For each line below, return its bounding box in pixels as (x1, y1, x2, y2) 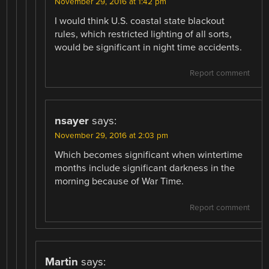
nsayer (55, 114, 89, 128)
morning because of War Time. (55, 175, 184, 188)
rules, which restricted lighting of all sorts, (55, 28, 232, 41)
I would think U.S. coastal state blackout (55, 15, 225, 28)
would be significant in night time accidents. (55, 41, 243, 54)
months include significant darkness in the (55, 162, 235, 175)
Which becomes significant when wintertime (55, 149, 243, 162)
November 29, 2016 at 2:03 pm (55, 131, 169, 141)
